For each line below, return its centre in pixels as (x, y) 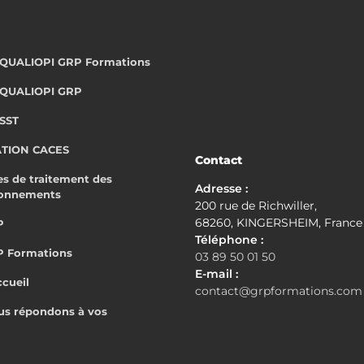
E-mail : (217, 273)
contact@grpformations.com (279, 290)
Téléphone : (229, 239)
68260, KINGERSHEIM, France (279, 222)
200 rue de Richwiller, (256, 205)
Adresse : (221, 188)
